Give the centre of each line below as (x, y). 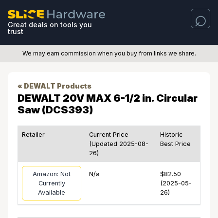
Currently (52, 183)
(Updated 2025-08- (119, 144)
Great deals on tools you (50, 25)
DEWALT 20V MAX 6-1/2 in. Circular (108, 98)
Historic (172, 135)
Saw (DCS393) (55, 110)
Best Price (175, 144)
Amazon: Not (52, 174)
